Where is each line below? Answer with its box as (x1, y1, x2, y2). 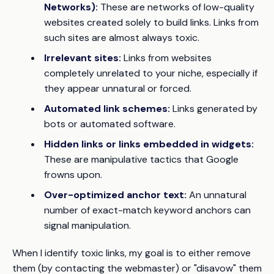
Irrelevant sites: (44, 51, 121, 65)
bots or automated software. (44, 117, 176, 131)
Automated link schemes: (44, 102, 170, 116)
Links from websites (121, 51, 212, 65)
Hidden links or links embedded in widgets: (44, 138, 254, 151)
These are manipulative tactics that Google (44, 153, 239, 166)
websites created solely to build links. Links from (44, 16, 259, 29)
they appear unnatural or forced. (44, 82, 191, 95)
